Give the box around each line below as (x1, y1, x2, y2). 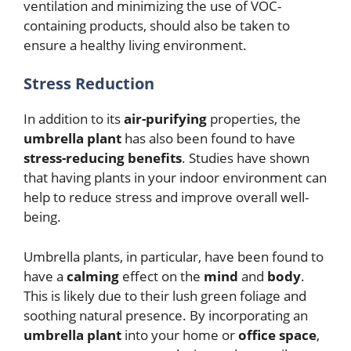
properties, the (210, 110, 301, 128)
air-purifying (124, 110, 210, 128)
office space (238, 325, 317, 344)
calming (67, 266, 122, 285)
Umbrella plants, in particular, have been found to (24, 247, 324, 266)
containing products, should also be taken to (24, 16, 290, 34)
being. (24, 208, 61, 226)
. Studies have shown (182, 149, 309, 168)
